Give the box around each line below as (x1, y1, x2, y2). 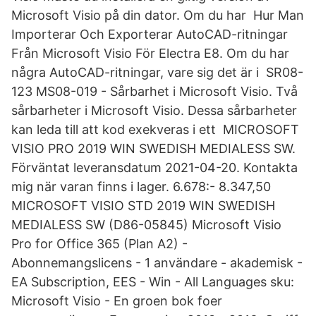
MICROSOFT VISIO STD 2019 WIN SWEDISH (11, 198, 275, 213)
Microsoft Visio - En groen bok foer (11, 293, 222, 308)
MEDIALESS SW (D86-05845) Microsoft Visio (11, 217, 281, 232)
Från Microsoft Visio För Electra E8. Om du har (11, 46, 289, 61)
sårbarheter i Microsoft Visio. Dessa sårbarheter (11, 103, 297, 118)
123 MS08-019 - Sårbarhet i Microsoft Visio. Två (11, 84, 298, 99)
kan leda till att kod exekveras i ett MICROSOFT (11, 122, 299, 137)
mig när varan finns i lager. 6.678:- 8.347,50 (11, 179, 274, 194)
